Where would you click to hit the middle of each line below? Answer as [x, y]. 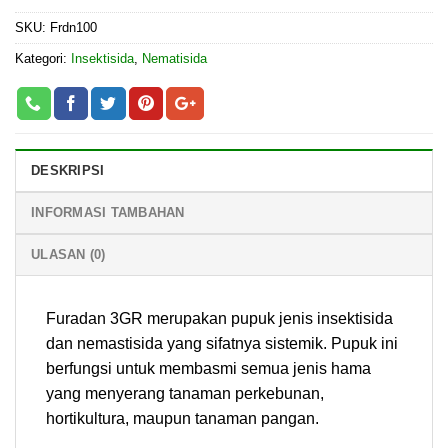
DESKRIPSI [68, 170]
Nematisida [174, 58]
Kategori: [43, 58]
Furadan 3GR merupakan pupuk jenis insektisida [219, 318]
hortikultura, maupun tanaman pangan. [182, 418]
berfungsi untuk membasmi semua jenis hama [208, 368]
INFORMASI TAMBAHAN [108, 212]
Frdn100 [73, 27]
